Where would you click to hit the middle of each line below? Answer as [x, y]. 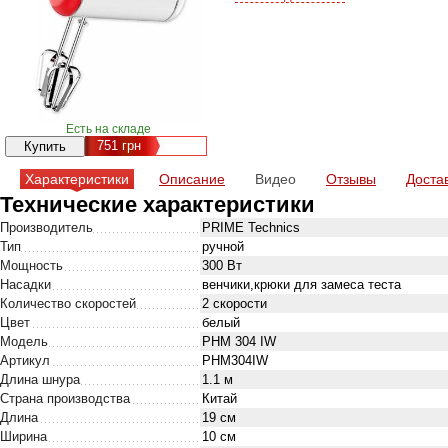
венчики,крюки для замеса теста [301, 284]
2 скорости [234, 303]
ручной [223, 246]
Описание [192, 179]
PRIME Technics [251, 227]
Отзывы [351, 179]
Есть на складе [108, 129]
